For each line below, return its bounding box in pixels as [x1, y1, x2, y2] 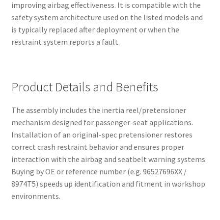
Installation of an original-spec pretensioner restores [11, 129, 192, 139]
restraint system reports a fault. [11, 36, 120, 47]
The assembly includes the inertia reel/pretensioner [11, 105, 186, 115]
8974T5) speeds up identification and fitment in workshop [11, 178, 205, 189]
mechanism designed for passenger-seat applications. [11, 117, 193, 127]
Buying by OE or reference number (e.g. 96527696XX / [11, 166, 187, 176]
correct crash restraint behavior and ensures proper [11, 141, 184, 152]
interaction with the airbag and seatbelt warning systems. [11, 154, 207, 164]
